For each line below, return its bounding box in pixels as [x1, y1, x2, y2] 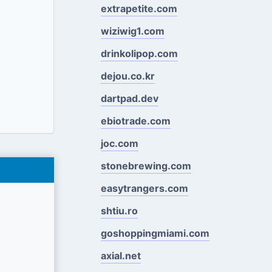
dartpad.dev [100, 92, 158, 104]
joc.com [100, 137, 138, 149]
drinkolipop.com [100, 47, 178, 59]
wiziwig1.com [100, 24, 165, 37]
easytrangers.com [100, 182, 188, 194]
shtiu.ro [100, 204, 138, 217]
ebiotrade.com [100, 114, 171, 127]
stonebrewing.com [100, 159, 191, 172]
